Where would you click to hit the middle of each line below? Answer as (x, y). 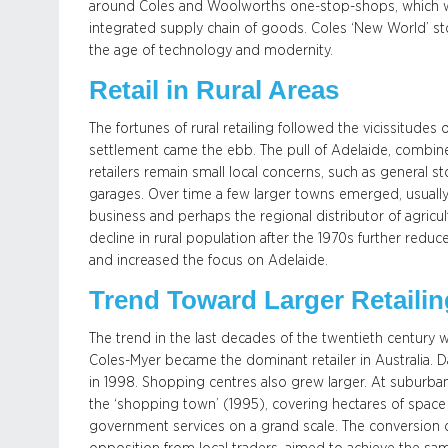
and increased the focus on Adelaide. (208, 260)
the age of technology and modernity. (211, 50)
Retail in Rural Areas (214, 90)
